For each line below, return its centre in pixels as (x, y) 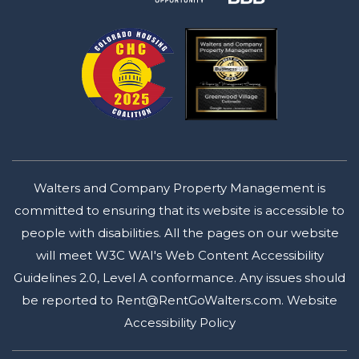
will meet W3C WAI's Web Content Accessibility (179, 255)
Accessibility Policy (179, 322)
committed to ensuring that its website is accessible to (179, 210)
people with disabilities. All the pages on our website (179, 232)
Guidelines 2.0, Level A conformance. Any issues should (179, 277)
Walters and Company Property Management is (179, 188)
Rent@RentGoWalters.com (199, 300)
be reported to (69, 300)
